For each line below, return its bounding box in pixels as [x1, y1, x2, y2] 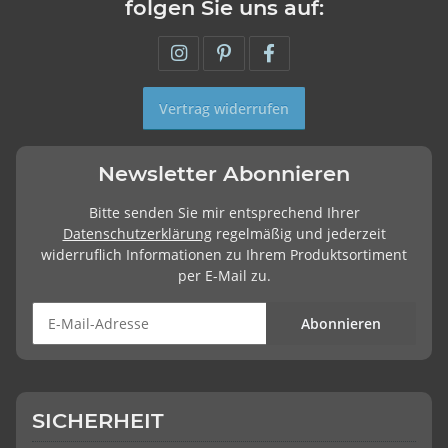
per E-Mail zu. [177, 265, 271, 285]
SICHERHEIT [32, 407, 164, 433]
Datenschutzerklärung [62, 223, 212, 243]
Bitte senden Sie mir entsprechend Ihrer [88, 202, 360, 222]
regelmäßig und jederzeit [211, 223, 386, 243]
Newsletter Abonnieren [98, 160, 350, 186]
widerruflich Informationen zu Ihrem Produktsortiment [41, 244, 407, 264]
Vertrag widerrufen [159, 98, 289, 118]
